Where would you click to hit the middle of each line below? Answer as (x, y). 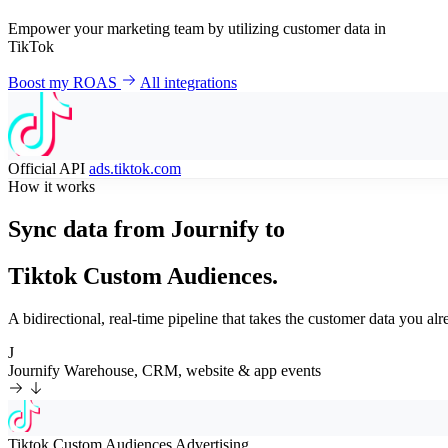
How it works (51, 187)
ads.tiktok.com (135, 169)
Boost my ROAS (64, 83)
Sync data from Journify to (146, 229)
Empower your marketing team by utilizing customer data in (197, 29)
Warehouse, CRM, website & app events (192, 370)
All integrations (188, 83)
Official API (48, 169)
